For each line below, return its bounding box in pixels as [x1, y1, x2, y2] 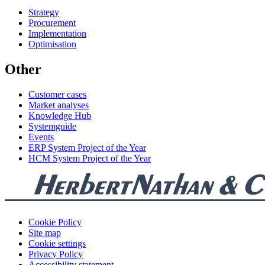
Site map [28, 227, 61, 238]
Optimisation [28, 38, 76, 49]
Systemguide [28, 121, 76, 131]
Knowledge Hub [28, 110, 91, 121]
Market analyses [28, 99, 89, 110]
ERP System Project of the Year [28, 142, 146, 153]
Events [28, 131, 54, 142]
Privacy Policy [28, 248, 83, 259]
